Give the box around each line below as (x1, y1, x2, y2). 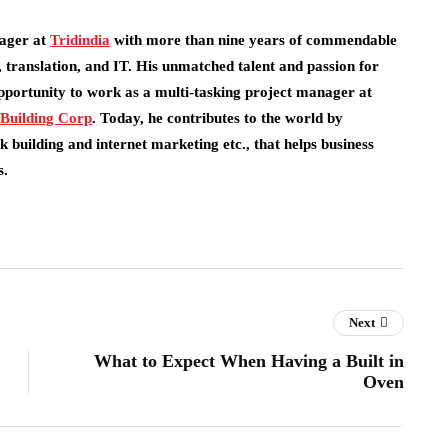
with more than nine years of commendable (114, 32, 397, 48)
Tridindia (50, 32, 110, 48)
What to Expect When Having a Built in (94, 351, 404, 371)
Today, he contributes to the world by (96, 110, 343, 126)
